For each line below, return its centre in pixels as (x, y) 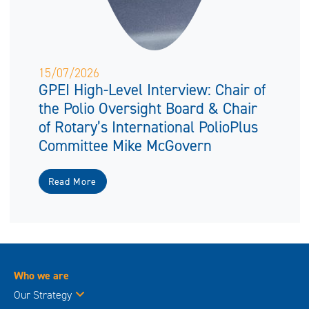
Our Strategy (43, 295)
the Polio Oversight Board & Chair (148, 108)
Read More (72, 181)
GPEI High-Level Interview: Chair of (152, 89)
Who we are (41, 276)
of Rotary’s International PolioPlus (148, 127)
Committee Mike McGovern (125, 145)
